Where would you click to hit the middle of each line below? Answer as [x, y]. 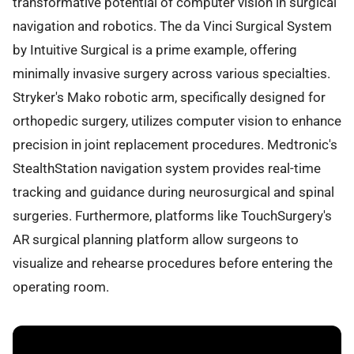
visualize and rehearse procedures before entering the [173, 263]
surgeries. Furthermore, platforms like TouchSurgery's [172, 215]
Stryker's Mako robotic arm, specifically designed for [169, 97]
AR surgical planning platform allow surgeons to [156, 239]
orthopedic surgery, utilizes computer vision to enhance [177, 121]
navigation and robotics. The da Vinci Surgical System [172, 26]
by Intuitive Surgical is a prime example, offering [155, 49]
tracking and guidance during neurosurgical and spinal [173, 192]
